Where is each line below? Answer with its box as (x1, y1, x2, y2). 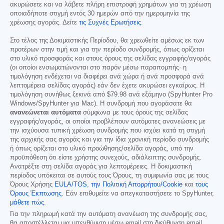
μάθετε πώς (10, 199, 44, 206)
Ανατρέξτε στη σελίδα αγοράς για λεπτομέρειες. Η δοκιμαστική (10, 163, 192, 170)
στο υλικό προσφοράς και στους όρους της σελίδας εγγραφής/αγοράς (10, 55, 210, 62)
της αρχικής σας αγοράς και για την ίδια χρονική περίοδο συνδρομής (10, 136, 209, 143)
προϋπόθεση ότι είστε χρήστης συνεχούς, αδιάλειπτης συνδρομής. (10, 154, 201, 161)
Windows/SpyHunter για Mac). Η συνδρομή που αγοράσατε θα (10, 100, 192, 107)
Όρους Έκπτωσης (10, 190, 61, 197)
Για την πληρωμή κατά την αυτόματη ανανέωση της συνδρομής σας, (10, 210, 207, 218)
